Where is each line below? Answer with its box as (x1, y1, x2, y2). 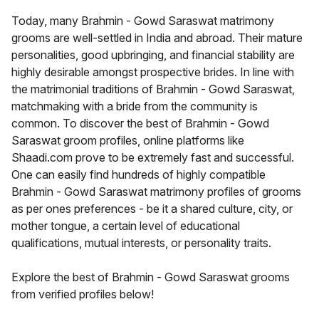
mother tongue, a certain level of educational (11, 219, 240, 234)
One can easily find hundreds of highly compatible (11, 167, 266, 182)
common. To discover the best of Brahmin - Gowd (11, 116, 269, 131)
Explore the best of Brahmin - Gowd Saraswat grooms (11, 270, 290, 285)
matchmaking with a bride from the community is (11, 99, 258, 114)
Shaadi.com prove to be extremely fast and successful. (11, 150, 294, 165)
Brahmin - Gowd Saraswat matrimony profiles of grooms (11, 184, 301, 199)
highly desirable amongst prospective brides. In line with (11, 65, 294, 80)
